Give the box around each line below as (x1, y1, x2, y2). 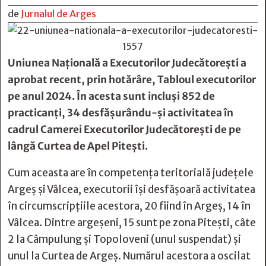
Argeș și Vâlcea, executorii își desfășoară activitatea (8, 183, 255, 196)
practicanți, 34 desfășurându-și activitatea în (8, 106, 233, 119)
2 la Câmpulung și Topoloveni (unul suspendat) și (8, 233, 241, 246)
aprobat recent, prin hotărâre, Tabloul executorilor (8, 73, 256, 86)
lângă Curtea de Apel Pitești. (8, 140, 148, 153)
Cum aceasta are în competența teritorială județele (8, 166, 254, 179)
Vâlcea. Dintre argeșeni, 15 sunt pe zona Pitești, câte (8, 216, 256, 229)
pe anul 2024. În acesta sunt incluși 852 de (8, 90, 215, 103)
